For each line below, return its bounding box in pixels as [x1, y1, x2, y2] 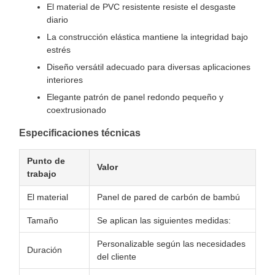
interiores [47, 75, 83, 85]
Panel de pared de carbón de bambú [97, 192, 240, 202]
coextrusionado [47, 105, 106, 115]
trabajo [27, 169, 56, 179]
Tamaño [27, 215, 58, 225]
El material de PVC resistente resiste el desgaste [47, 2, 236, 12]
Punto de [27, 156, 65, 166]
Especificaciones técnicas [19, 128, 141, 138]
